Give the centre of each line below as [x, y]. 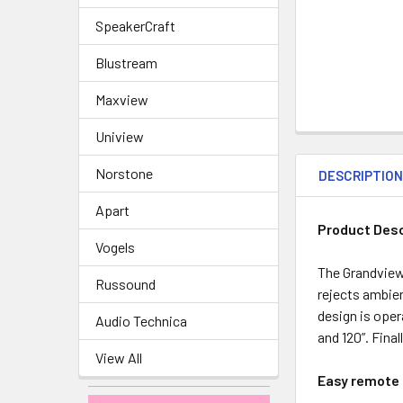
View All [119, 358]
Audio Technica [141, 321]
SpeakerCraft [135, 26]
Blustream [126, 63]
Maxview [122, 99]
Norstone [124, 173]
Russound [125, 284]
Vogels [115, 247]
